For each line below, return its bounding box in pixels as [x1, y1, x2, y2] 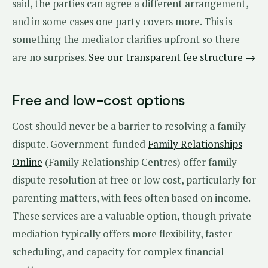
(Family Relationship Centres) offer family [42, 155, 237, 169]
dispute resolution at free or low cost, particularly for [12, 173, 256, 187]
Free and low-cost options [12, 91, 185, 109]
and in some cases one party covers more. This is [12, 14, 232, 28]
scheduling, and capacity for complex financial [12, 245, 224, 258]
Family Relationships [148, 137, 242, 151]
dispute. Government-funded [12, 137, 148, 151]
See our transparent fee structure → [89, 50, 255, 64]
